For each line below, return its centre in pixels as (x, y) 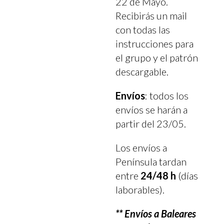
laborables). (140, 189)
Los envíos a (141, 147)
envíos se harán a (152, 109)
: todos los (167, 95)
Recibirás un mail (151, 15)
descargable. (142, 71)
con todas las (143, 29)
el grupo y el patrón (157, 57)
